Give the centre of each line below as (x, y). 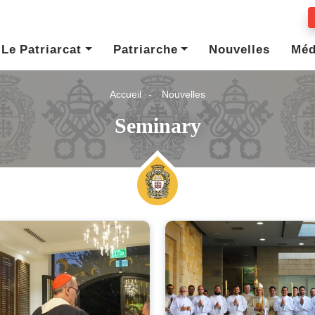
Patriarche (145, 50)
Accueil (126, 94)
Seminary (157, 125)
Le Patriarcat (42, 50)
